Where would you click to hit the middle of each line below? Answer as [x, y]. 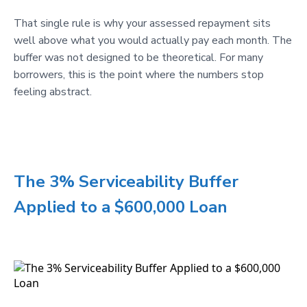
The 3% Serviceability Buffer [126, 182]
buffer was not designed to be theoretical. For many [138, 58]
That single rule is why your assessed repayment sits [142, 24]
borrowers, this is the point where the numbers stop [139, 75]
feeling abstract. [53, 92]
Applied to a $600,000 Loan [121, 207]
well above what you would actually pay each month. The [153, 41]
